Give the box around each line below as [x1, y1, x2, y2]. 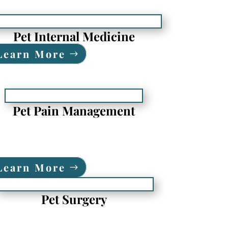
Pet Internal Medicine [13, 27, 135, 44]
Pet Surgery [41, 190, 107, 207]
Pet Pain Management [13, 102, 135, 119]
